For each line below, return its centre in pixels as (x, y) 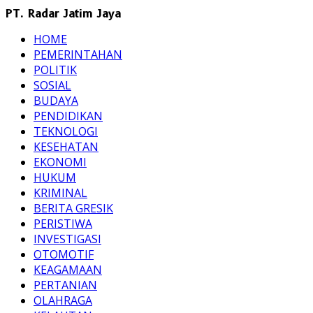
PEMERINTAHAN (78, 54)
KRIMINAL (60, 192)
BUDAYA (56, 100)
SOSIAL (52, 85)
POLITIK (55, 70)
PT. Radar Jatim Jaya (63, 13)
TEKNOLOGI (66, 131)
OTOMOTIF (64, 254)
